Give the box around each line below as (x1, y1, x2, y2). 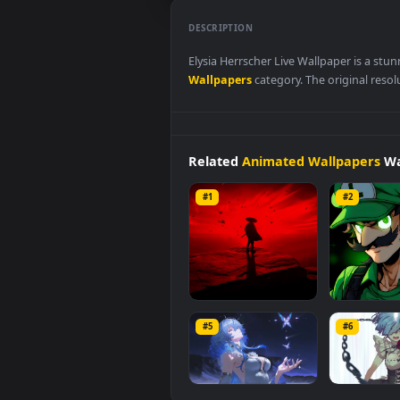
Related (209, 258, 270, 278)
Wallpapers (209, 169, 280, 187)
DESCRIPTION (209, 112, 281, 127)
